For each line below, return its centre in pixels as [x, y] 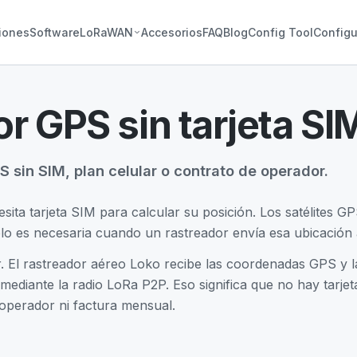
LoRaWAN [106, 32]
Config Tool [280, 32]
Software [54, 32]
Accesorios [171, 32]
